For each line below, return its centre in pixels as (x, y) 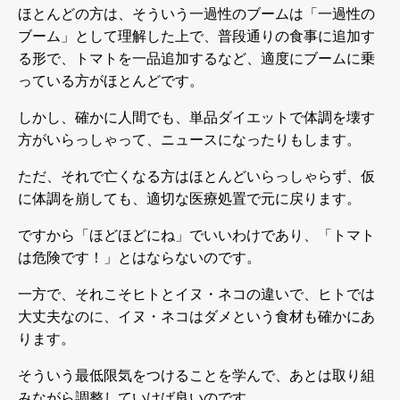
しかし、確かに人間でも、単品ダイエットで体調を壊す (196, 117)
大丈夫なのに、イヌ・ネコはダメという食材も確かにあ (196, 316)
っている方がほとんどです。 (111, 80)
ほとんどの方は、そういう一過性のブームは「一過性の (196, 13)
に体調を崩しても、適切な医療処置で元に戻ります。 (189, 198)
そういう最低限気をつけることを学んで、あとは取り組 (196, 375)
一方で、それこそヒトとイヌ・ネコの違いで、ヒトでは (196, 294)
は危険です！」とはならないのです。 (139, 257)
